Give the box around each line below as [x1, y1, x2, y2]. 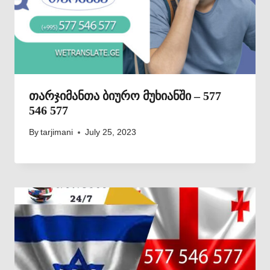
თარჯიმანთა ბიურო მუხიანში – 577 [29, 89, 221, 103]
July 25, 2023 [85, 128, 137, 137]
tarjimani [40, 128, 74, 137]
